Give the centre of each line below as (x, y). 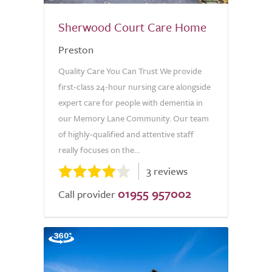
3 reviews (167, 171)
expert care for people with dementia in (131, 102)
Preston (76, 49)
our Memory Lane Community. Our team (134, 118)
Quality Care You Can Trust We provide (130, 71)
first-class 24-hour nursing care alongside (134, 87)
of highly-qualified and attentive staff (126, 134)
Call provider (87, 194)
